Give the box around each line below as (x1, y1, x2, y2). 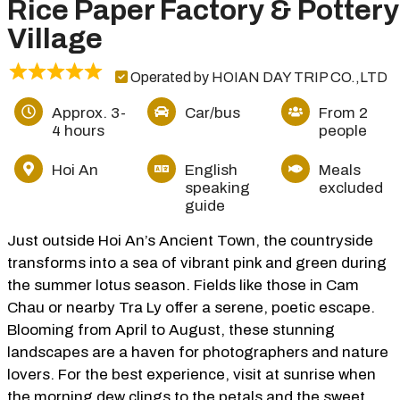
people (318, 122, 367, 139)
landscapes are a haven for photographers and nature (7, 344, 388, 361)
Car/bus (185, 104, 241, 121)
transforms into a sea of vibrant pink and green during (7, 254, 387, 271)
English (185, 162, 238, 179)
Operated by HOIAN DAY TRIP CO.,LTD (128, 70, 387, 85)
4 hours (52, 122, 104, 139)
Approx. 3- (52, 104, 126, 121)
